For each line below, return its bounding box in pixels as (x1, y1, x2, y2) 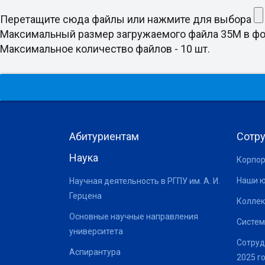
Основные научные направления (69, 211, 198, 221)
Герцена (69, 190, 102, 201)
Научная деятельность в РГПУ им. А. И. (69, 176, 220, 186)
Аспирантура (69, 247, 121, 257)
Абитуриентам (69, 130, 139, 143)
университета (69, 226, 123, 236)
